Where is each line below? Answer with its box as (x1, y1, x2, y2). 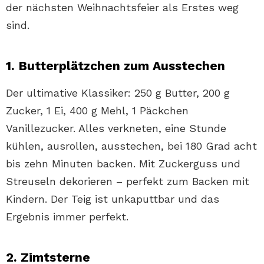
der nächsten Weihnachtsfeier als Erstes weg (6, 1, 239, 14)
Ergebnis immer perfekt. (6, 210, 128, 223)
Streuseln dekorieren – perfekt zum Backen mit (6, 175, 249, 188)
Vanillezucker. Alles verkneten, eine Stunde (6, 122, 226, 135)
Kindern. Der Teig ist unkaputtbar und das (6, 193, 219, 206)
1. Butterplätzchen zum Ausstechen (6, 58, 225, 74)
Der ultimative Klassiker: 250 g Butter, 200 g (6, 87, 230, 100)
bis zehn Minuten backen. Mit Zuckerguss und (6, 157, 240, 170)
